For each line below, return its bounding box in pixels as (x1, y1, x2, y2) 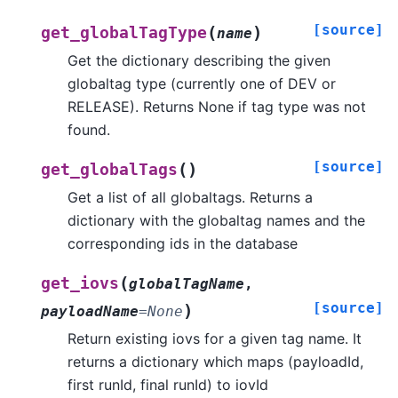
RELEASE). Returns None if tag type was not (68, 97, 366, 115)
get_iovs (41, 274, 119, 292)
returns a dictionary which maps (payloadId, (68, 352, 363, 370)
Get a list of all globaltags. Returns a (68, 187, 313, 206)
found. (68, 120, 110, 139)
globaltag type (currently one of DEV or (68, 74, 336, 92)
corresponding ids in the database (68, 234, 298, 252)
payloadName (41, 302, 139, 320)
